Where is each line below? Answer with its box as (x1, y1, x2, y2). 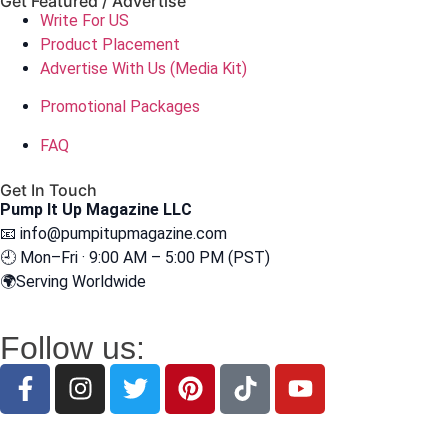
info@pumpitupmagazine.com (20, 223, 227, 243)
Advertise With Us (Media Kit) (40, 58, 247, 78)
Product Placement (40, 34, 180, 54)
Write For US (40, 10, 129, 30)
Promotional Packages (40, 97, 200, 117)
